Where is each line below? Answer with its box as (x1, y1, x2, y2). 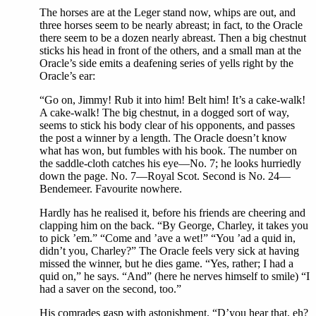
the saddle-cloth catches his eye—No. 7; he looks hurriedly (39, 157, 301, 170)
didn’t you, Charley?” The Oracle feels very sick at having (39, 245, 299, 257)
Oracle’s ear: (39, 70, 95, 83)
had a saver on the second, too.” (39, 283, 181, 296)
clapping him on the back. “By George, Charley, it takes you (39, 219, 308, 232)
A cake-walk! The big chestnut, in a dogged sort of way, (39, 107, 289, 119)
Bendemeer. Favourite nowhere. (39, 183, 182, 195)
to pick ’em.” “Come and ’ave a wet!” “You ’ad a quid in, (39, 232, 296, 245)
